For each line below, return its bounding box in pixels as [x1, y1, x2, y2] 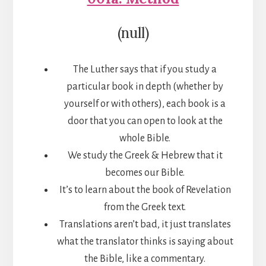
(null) [117, 24, 149, 43]
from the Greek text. [104, 202, 186, 213]
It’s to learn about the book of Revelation [59, 185, 231, 196]
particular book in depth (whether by [66, 81, 223, 93]
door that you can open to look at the [67, 116, 223, 127]
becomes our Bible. [105, 167, 185, 179]
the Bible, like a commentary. [84, 254, 205, 265]
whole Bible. [119, 133, 170, 144]
